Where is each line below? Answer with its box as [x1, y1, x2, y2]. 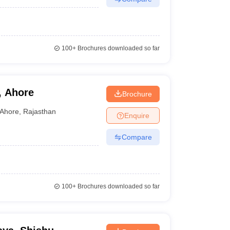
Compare [121, 132, 152, 141]
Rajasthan [23, 107, 56, 116]
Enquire [124, 111, 149, 120]
